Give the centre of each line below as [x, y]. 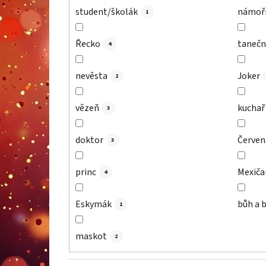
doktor [89, 140]
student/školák [107, 12]
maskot [91, 236]
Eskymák [94, 204]
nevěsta [91, 76]
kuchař [251, 108]
